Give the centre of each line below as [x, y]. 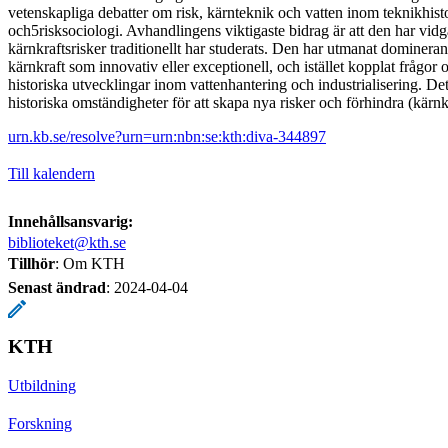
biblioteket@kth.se [67, 242]
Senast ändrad [57, 287]
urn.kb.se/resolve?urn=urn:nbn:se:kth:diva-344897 [167, 136]
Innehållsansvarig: [70, 221]
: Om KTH [90, 263]
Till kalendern [51, 173]
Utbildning [42, 385]
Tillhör [31, 263]
